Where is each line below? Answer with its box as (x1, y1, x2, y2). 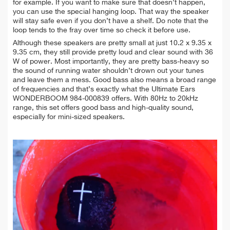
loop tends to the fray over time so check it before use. (13, 26, 190, 34)
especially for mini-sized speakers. (13, 113, 125, 121)
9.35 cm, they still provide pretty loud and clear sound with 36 (13, 48, 213, 56)
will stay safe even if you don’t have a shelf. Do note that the (13, 17, 208, 25)
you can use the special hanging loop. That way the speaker (13, 8, 209, 15)
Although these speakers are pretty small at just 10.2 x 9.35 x (13, 39, 212, 47)
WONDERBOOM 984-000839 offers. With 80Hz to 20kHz (13, 94, 198, 102)
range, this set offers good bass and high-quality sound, (13, 104, 194, 111)
